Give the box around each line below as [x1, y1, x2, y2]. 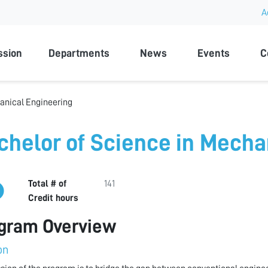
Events [197, 48, 230, 59]
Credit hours [28, 193, 78, 203]
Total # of [28, 178, 66, 188]
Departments [48, 48, 109, 59]
